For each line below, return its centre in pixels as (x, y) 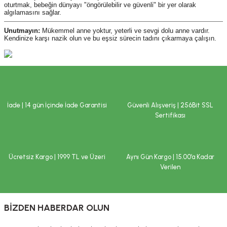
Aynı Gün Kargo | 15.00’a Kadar (170, 157)
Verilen (170, 167)
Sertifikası (170, 116)
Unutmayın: (22, 30)
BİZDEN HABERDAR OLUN (57, 208)
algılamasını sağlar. (33, 12)
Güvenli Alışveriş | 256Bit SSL (170, 105)
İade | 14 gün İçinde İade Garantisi (57, 105)
